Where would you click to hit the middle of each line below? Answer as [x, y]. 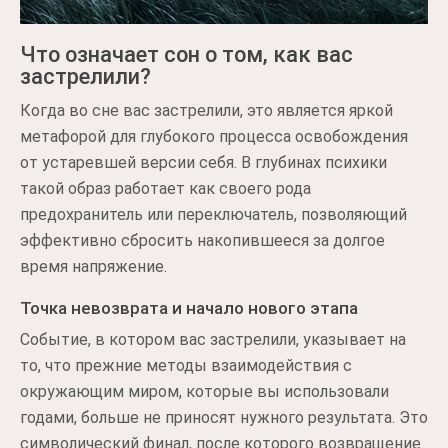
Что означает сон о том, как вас [186, 54]
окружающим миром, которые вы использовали [204, 391]
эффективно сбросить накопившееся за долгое [202, 240]
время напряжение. [93, 266]
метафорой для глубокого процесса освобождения [214, 136]
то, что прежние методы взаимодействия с [186, 365]
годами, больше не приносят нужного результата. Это [224, 417]
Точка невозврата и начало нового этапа [189, 308]
